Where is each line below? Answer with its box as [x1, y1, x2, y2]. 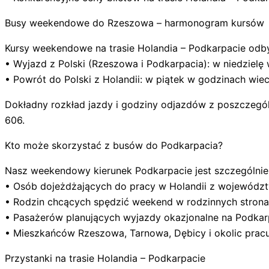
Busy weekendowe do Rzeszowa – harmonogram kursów [5, 17, 264, 29]
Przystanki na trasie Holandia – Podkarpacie [5, 252, 205, 265]
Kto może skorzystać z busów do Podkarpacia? [5, 139, 223, 152]
